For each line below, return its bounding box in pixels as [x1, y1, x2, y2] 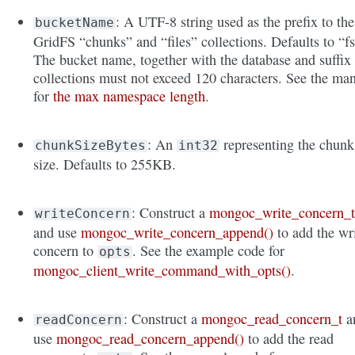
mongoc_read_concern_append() [56, 329, 245, 349]
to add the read [244, 329, 334, 349]
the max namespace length [53, 86, 206, 106]
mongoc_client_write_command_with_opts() [33, 261, 292, 281]
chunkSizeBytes [35, 138, 147, 154]
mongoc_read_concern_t [201, 309, 343, 329]
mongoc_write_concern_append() [81, 223, 274, 242]
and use [33, 223, 82, 242]
